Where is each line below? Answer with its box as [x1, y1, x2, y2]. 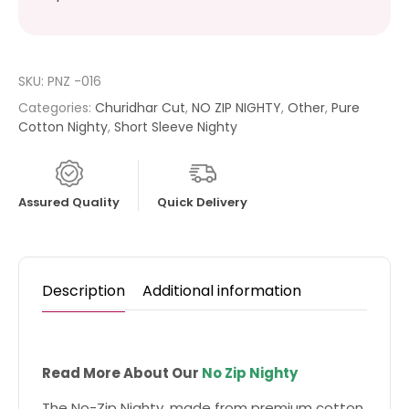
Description [42, 280, 125, 301]
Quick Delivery [157, 194, 247, 211]
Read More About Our [42, 363, 199, 383]
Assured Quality [18, 194, 120, 211]
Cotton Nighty [18, 118, 108, 136]
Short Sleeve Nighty [114, 118, 237, 136]
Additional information [142, 280, 301, 301]
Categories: [18, 99, 95, 117]
